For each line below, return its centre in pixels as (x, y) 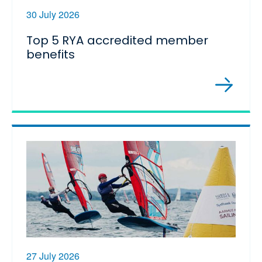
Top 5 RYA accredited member (117, 40)
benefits (51, 54)
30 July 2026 (53, 14)
